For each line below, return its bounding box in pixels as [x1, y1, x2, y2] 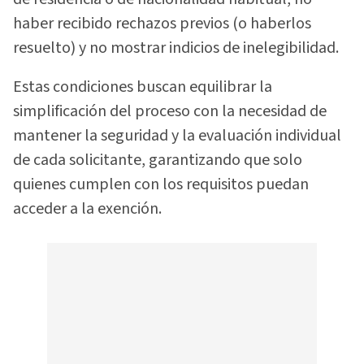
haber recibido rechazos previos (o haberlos [13, 11, 311, 35]
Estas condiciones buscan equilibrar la [13, 76, 272, 99]
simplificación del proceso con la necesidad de [13, 100, 327, 123]
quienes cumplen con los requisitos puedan [13, 173, 309, 197]
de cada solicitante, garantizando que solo [13, 149, 302, 172]
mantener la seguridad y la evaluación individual [13, 124, 341, 148]
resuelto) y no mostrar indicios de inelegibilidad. [13, 36, 339, 59]
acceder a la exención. [13, 197, 162, 221]
